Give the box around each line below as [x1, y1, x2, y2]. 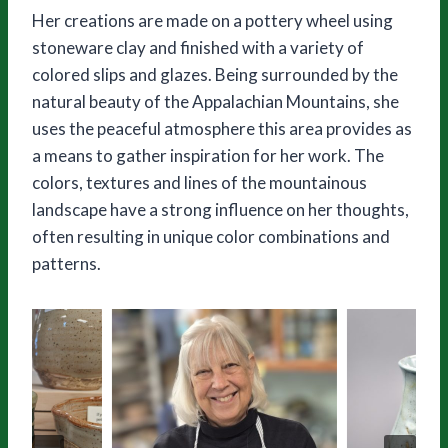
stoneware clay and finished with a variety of [32, 36, 364, 58]
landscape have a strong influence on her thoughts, [32, 198, 409, 220]
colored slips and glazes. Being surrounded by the [32, 63, 398, 85]
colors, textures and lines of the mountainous [32, 171, 367, 193]
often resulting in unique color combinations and [32, 225, 390, 247]
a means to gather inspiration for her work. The [32, 144, 384, 166]
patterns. [32, 252, 101, 274]
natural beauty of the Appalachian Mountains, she [32, 90, 399, 112]
